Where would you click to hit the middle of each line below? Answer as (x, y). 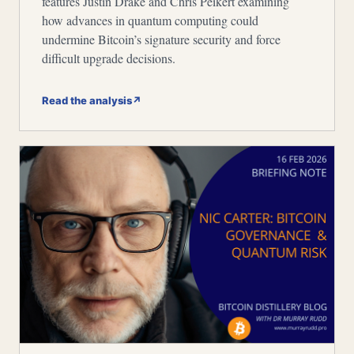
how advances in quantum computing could (150, 20)
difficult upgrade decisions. (109, 58)
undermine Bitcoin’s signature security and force (161, 39)
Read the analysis (87, 100)
